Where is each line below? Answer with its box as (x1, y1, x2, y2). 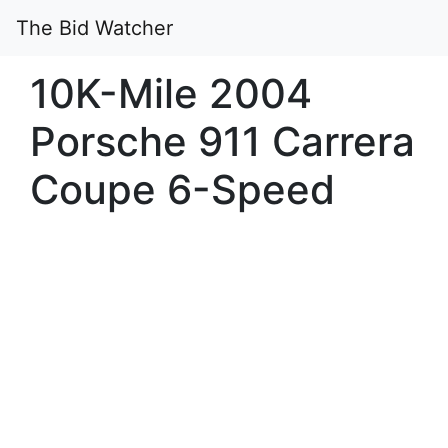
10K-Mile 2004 (30, 69, 312, 118)
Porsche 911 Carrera (30, 117, 415, 166)
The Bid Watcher (16, 16, 173, 40)
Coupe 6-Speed (30, 165, 335, 214)
